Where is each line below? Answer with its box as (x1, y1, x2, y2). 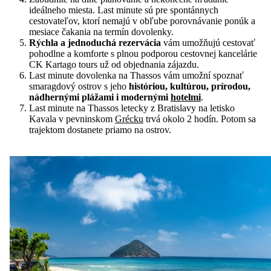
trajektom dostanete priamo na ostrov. (29, 125, 171, 135)
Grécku (115, 114, 143, 124)
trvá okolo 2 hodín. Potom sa (143, 114, 256, 124)
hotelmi (171, 92, 201, 102)
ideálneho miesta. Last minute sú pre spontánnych (29, 5, 218, 15)
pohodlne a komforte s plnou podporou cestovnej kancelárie (29, 48, 257, 59)
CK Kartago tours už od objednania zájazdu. (29, 59, 201, 70)
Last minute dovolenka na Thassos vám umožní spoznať (29, 70, 244, 80)
